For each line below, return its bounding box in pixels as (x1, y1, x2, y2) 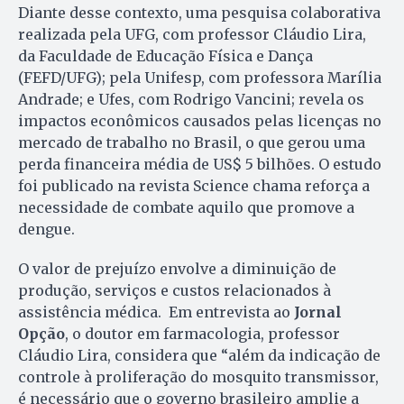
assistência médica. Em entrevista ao (18, 302, 294, 321)
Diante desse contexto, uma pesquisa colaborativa (18, 3, 381, 22)
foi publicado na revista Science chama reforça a (18, 176, 370, 195)
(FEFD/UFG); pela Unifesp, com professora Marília (18, 68, 381, 87)
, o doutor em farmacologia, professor (65, 324, 340, 343)
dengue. (18, 219, 78, 238)
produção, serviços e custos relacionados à (18, 280, 331, 299)
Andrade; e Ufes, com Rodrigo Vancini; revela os (18, 89, 364, 108)
